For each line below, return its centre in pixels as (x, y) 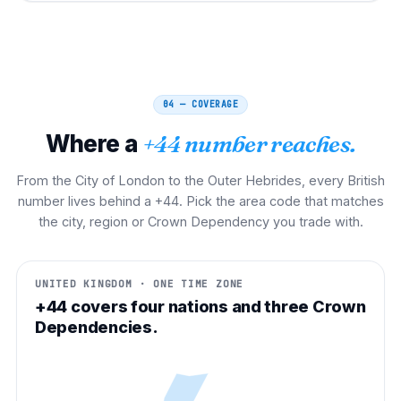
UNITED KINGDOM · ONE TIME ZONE (140, 283)
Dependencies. (97, 327)
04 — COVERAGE (200, 104)
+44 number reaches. (249, 144)
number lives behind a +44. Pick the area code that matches (200, 200)
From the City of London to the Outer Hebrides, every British (200, 180)
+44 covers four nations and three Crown (200, 306)
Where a (91, 143)
